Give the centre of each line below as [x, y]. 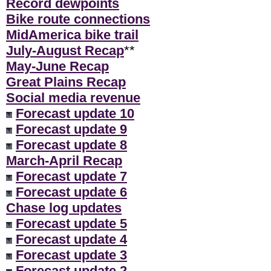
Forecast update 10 [75, 113]
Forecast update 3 [71, 255]
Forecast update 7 [71, 176]
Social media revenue [73, 97]
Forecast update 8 [71, 145]
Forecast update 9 [71, 129]
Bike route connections [78, 19]
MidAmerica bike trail [72, 34]
